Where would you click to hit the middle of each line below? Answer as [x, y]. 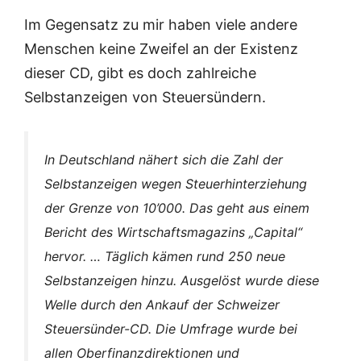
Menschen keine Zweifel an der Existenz [161, 49]
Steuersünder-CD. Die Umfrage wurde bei [171, 329]
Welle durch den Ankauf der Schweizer [162, 305]
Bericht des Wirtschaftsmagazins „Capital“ [173, 232]
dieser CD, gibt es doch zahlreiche [140, 73]
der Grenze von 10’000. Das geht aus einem [177, 208]
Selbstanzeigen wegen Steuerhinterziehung [176, 184]
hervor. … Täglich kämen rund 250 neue [165, 257]
